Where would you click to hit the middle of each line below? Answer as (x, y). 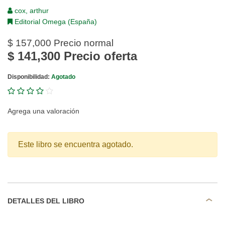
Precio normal (82, 43)
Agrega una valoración (43, 111)
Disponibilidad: (29, 77)
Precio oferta (99, 56)
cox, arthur (31, 11)
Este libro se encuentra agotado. (76, 144)
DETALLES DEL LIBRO (46, 201)
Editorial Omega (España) (55, 22)
